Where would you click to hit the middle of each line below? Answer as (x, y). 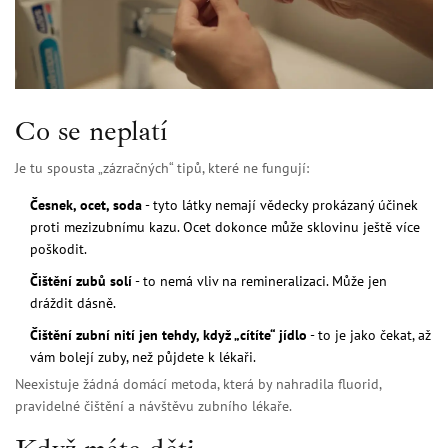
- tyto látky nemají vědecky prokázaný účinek (280, 205)
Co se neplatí (91, 131)
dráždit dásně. (73, 303)
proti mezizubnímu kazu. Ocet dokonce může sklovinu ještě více (225, 227)
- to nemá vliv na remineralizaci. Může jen (259, 281)
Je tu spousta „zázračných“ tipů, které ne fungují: (162, 168)
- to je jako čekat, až (369, 335)
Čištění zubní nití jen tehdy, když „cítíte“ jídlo (168, 335)
